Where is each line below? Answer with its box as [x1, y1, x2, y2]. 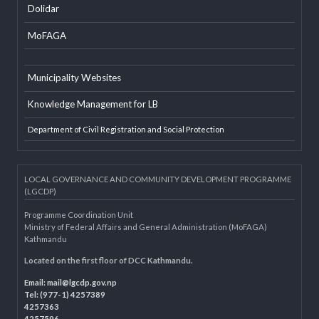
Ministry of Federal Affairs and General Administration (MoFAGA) [26, 300, 281, 310]
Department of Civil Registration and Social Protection [29, 198, 236, 209]
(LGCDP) [26, 263, 60, 274]
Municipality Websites [29, 142, 127, 155]
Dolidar [29, 70, 63, 83]
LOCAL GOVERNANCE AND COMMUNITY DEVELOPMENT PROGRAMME [26, 251, 307, 261]
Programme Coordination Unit [26, 288, 141, 298]
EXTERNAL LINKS [26, 21, 93, 31]
